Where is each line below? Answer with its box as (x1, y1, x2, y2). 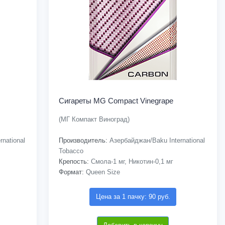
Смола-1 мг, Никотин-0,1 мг (89, 158, 174, 166)
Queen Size (84, 168, 121, 176)
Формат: (59, 168, 84, 176)
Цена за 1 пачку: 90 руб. (95, 193, 170, 201)
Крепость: (59, 158, 89, 166)
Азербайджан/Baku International (107, 137, 205, 145)
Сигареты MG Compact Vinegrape (59, 96, 174, 105)
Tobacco (59, 147, 84, 155)
